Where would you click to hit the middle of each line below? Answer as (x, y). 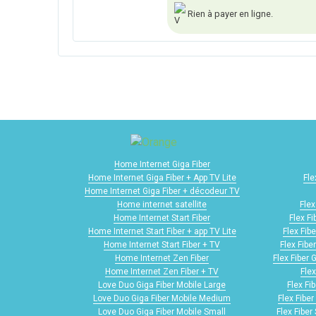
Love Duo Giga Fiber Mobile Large (162, 285)
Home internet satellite (162, 205)
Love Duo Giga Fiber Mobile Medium (162, 299)
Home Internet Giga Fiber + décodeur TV (162, 192)
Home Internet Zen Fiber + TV (162, 272)
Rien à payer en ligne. (229, 14)
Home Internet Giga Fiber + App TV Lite (162, 178)
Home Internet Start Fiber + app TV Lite (162, 232)
